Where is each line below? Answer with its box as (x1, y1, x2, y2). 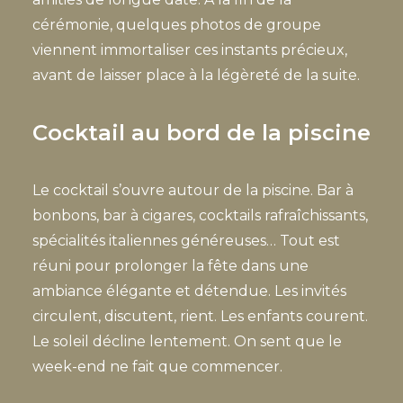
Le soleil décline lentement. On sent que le (32, 333, 342, 350)
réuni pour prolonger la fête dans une (32, 257, 309, 274)
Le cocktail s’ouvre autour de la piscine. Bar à (32, 182, 354, 199)
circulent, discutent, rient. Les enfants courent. (32, 308, 368, 325)
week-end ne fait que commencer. (32, 358, 282, 375)
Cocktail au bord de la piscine (32, 120, 371, 146)
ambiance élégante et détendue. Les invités (32, 282, 346, 300)
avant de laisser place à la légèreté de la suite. (32, 67, 360, 84)
